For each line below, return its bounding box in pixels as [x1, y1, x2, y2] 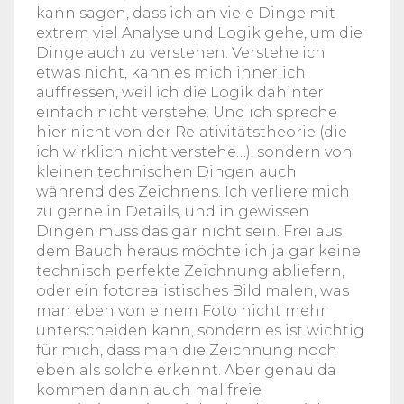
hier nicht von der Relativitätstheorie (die [36, 123, 347, 141]
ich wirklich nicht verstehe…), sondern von [36, 142, 353, 161]
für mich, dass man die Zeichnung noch [36, 341, 337, 359]
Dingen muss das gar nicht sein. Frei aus [36, 222, 342, 240]
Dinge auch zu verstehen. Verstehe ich [36, 43, 326, 61]
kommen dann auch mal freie [36, 381, 262, 399]
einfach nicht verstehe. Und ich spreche [36, 103, 337, 121]
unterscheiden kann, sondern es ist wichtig [36, 321, 364, 339]
